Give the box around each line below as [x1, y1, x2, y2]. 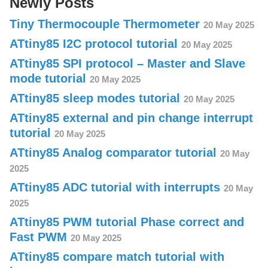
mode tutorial [10, 72, 90, 85]
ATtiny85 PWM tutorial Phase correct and [10, 215, 244, 229]
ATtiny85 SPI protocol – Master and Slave [10, 57, 245, 70]
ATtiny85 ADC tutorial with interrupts [10, 181, 224, 194]
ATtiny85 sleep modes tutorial [10, 92, 184, 105]
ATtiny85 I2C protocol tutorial [10, 37, 181, 50]
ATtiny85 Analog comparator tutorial [10, 146, 220, 159]
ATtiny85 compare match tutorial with [10, 250, 224, 263]
